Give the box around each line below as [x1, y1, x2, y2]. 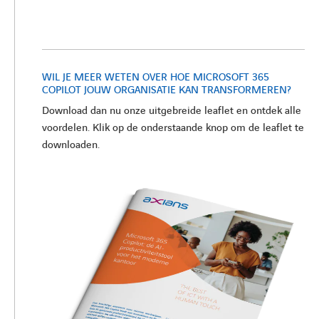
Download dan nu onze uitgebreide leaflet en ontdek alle [42, 103, 301, 118]
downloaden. [42, 137, 100, 152]
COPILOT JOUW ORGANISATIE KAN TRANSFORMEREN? [42, 83, 291, 98]
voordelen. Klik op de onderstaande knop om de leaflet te [42, 120, 304, 135]
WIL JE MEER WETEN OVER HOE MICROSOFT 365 [42, 70, 269, 85]
